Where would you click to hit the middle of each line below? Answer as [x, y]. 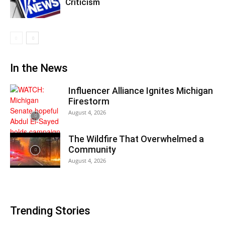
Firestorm [89, 101]
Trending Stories [50, 211]
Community [92, 150]
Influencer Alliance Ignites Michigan [141, 91]
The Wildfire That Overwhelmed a [136, 139]
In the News [39, 68]
